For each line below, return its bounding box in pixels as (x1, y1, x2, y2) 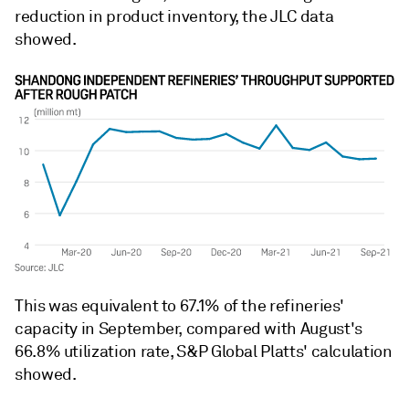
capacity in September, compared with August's (15, 318, 362, 339)
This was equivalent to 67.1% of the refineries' (15, 295, 345, 316)
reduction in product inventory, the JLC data (15, 6, 334, 26)
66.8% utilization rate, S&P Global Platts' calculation (15, 341, 393, 362)
